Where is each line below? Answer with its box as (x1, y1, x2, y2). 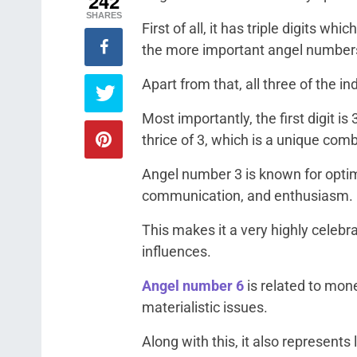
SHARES (85, 10, 122, 20)
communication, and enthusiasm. (142, 187, 353, 204)
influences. (142, 243, 211, 260)
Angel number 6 (142, 277, 244, 294)
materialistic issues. (142, 299, 268, 316)
